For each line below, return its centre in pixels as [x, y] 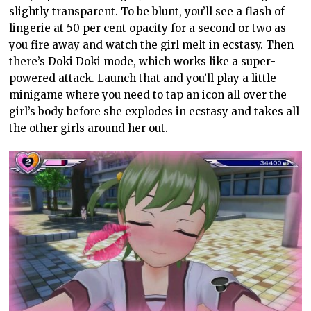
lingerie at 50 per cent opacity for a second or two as [148, 28]
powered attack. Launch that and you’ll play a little [143, 78]
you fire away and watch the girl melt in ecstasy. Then [152, 45]
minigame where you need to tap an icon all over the [148, 95]
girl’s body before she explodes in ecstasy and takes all [154, 111]
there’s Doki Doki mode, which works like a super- [143, 61]
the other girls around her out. [89, 128]
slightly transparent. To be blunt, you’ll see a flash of [147, 11]
